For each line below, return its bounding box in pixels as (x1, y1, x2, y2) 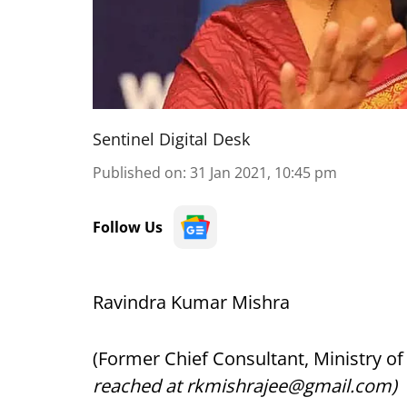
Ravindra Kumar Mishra (93, 290, 290, 314)
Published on (93, 163, 183, 183)
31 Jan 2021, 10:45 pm (190, 163, 337, 183)
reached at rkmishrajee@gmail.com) (93, 373, 397, 398)
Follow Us (93, 217, 163, 237)
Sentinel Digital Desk (93, 128, 250, 150)
